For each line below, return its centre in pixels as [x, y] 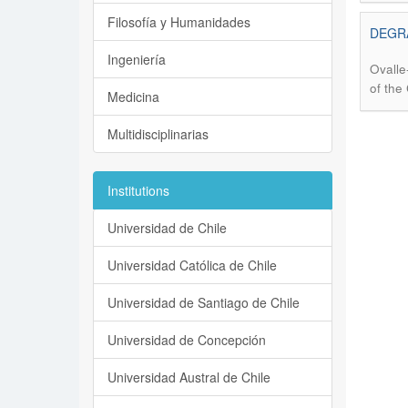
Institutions [138, 190]
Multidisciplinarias [158, 134]
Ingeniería [137, 59]
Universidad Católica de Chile [192, 265]
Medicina [133, 97]
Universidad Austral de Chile [189, 377]
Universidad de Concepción [187, 340]
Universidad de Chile [167, 228]
